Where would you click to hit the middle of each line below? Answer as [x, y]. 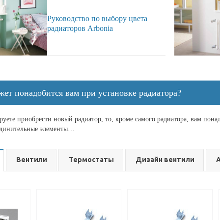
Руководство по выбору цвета [97, 18]
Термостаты [91, 160]
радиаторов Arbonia [80, 28]
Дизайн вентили [165, 160]
